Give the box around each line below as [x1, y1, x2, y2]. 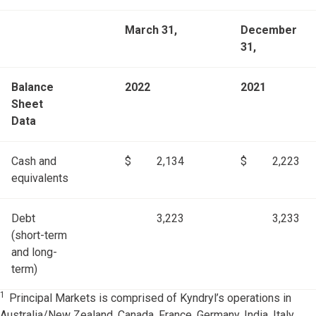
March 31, [125, 23, 177, 37]
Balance [11, 80, 54, 95]
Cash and [11, 154, 56, 169]
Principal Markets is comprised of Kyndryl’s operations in [9, 291, 291, 305]
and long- [11, 245, 57, 260]
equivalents [11, 171, 68, 186]
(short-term [11, 229, 67, 243]
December [241, 23, 297, 37]
